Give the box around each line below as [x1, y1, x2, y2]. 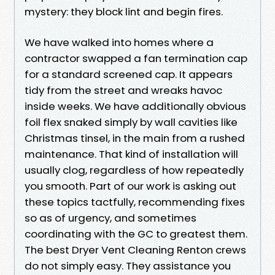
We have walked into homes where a [25, 34, 214, 50]
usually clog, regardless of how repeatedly [25, 162, 244, 177]
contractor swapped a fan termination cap [25, 50, 247, 66]
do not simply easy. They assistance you [25, 258, 231, 273]
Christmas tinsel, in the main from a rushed [25, 130, 245, 145]
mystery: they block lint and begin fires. [25, 4, 223, 19]
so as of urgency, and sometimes [25, 210, 196, 225]
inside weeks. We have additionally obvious [25, 98, 246, 114]
